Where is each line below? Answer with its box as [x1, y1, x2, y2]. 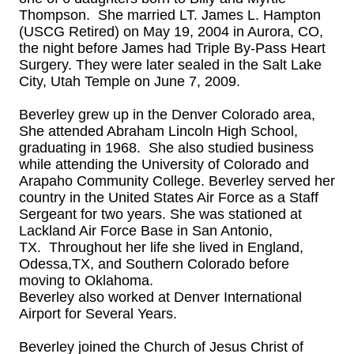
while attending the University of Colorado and [19, 156, 309, 172]
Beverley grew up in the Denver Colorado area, [19, 107, 315, 122]
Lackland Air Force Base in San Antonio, [19, 223, 273, 239]
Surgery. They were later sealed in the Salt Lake [19, 57, 322, 73]
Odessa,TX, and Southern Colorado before [19, 256, 289, 272]
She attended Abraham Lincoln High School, [19, 123, 298, 139]
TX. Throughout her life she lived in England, [19, 239, 303, 255]
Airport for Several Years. [19, 306, 177, 322]
